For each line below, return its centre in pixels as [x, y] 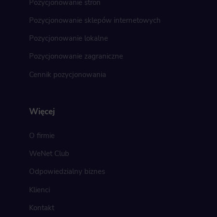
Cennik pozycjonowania [67, 74]
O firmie [42, 135]
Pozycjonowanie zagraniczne [76, 56]
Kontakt [41, 208]
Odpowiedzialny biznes [67, 172]
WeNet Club [49, 154]
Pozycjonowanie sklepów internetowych [95, 20]
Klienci [39, 190]
